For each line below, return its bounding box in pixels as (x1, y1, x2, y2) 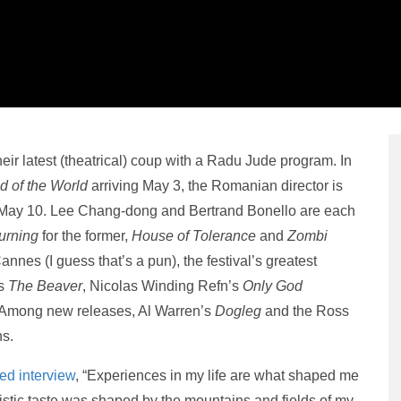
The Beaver (8, 277, 82, 294)
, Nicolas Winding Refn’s (82, 277, 243, 294)
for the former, (38, 227, 132, 243)
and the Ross (261, 303, 349, 319)
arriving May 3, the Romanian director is (88, 177, 343, 193)
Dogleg (215, 303, 261, 319)
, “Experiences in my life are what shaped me (75, 367, 359, 383)
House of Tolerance (132, 227, 256, 243)
